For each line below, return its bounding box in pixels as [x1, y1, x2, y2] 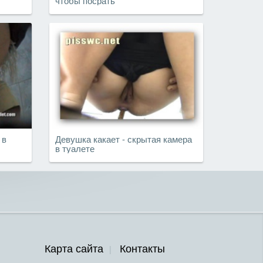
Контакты [120, 240, 165, 255]
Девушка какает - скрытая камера [55, 132, 192, 145]
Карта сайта [45, 240, 103, 255]
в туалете [55, 141, 95, 154]
